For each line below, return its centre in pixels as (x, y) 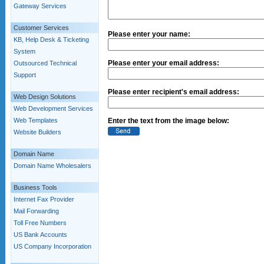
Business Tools (35, 187)
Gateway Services (40, 6)
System (24, 51)
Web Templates (36, 120)
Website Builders (37, 132)
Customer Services (41, 28)
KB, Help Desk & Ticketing (51, 39)
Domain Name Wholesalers (52, 166)
